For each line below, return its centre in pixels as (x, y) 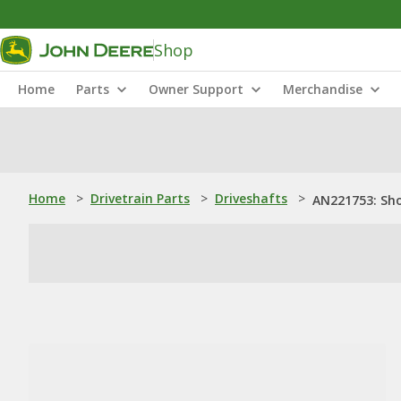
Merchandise (323, 89)
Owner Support (196, 89)
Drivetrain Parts (140, 198)
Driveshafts (251, 198)
